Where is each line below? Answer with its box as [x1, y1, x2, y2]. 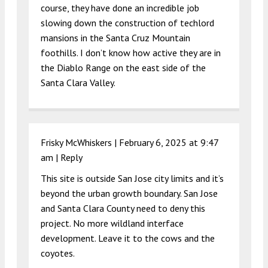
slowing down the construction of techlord [41, 16, 214, 29]
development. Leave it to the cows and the [41, 232, 215, 244]
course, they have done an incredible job [41, 1, 199, 14]
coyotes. [41, 246, 75, 259]
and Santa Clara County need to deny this [41, 202, 205, 214]
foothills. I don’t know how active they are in [41, 46, 221, 59]
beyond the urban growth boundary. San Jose [41, 187, 218, 199]
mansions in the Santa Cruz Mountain [41, 31, 190, 44]
